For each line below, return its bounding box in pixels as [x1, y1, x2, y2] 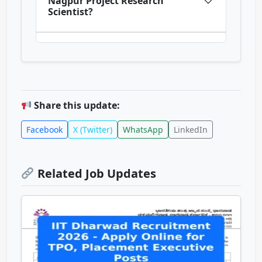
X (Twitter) [73, 124, 112, 136]
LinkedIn [174, 124, 208, 136]
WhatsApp [123, 124, 163, 136]
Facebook [26, 124, 63, 136]
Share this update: [32, 99, 120, 112]
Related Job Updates [34, 166, 156, 182]
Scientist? [48, 5, 93, 19]
